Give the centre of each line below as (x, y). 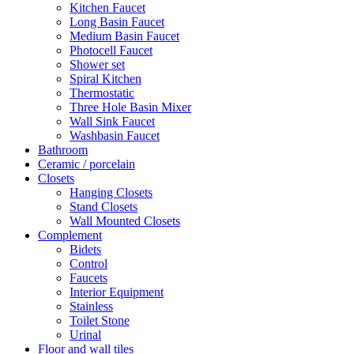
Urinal (85, 334)
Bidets (85, 249)
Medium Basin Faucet (124, 36)
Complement (70, 235)
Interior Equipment (117, 292)
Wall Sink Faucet (112, 121)
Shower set (97, 64)
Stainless (91, 306)
